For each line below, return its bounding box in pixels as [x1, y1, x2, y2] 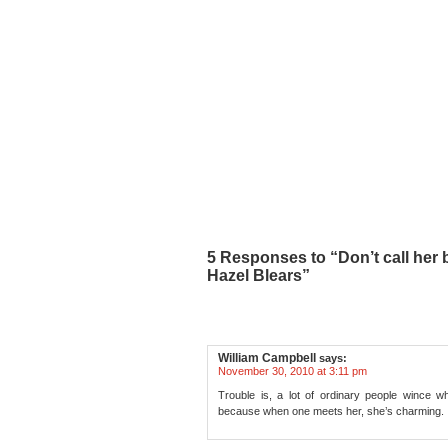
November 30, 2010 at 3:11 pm [218, 365, 367, 377]
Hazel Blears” [207, 267, 310, 284]
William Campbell [218, 351, 316, 365]
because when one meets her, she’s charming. [218, 405, 444, 417]
